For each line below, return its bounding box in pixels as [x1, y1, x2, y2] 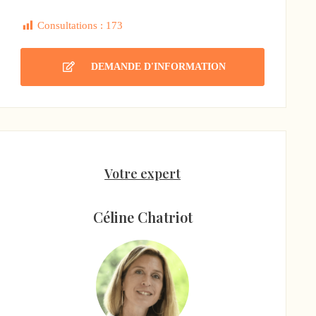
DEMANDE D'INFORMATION [90, 61, 226, 72]
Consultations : [37, 19, 104, 31]
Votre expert [104, 164, 181, 182]
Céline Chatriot [92, 207, 193, 226]
